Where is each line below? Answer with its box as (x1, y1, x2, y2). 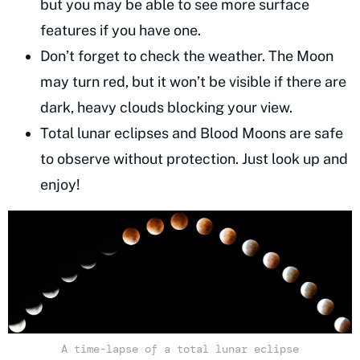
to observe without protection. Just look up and (40, 150, 348, 168)
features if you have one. (40, 22, 204, 39)
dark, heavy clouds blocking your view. (40, 99, 296, 117)
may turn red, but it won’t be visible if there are (40, 73, 346, 91)
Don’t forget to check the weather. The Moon (40, 47, 333, 65)
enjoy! (40, 176, 80, 194)
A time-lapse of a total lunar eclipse (61, 342, 299, 357)
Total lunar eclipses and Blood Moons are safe (40, 125, 343, 142)
